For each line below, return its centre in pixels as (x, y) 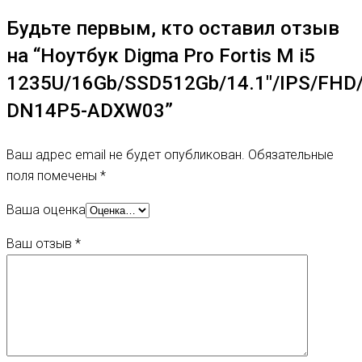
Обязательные (291, 155)
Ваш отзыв (41, 244)
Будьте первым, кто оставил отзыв (173, 29)
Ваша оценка (46, 210)
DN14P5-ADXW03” (90, 111)
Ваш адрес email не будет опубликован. (126, 155)
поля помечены (53, 176)
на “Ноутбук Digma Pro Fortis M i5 (161, 56)
